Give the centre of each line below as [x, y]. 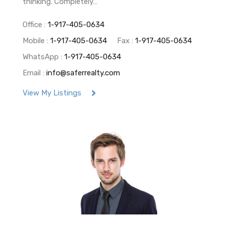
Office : [35, 24]
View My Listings [52, 93]
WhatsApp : [43, 57]
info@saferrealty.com [83, 73]
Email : [34, 73]
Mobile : [36, 40]
